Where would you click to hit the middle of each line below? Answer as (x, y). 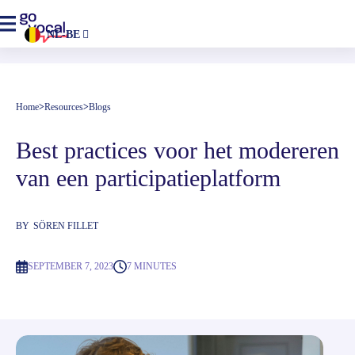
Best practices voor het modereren (177, 150)
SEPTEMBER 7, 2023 (70, 266)
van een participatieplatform (148, 178)
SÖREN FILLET (66, 226)
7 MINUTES (151, 266)
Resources (64, 107)
